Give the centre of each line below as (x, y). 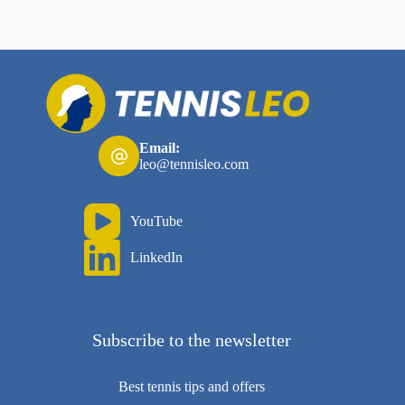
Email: (160, 147)
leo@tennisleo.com (194, 164)
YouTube (156, 221)
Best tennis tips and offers (192, 386)
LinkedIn (156, 257)
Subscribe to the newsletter (192, 340)
